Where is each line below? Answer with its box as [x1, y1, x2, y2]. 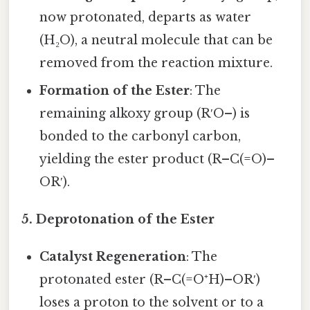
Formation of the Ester [39, 83, 190, 99]
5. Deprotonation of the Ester [21, 212, 215, 228]
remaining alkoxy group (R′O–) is [39, 106, 250, 122]
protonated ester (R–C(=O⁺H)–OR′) [39, 272, 261, 288]
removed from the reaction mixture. [39, 55, 273, 71]
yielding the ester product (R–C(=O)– [39, 152, 275, 167]
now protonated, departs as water [39, 10, 252, 26]
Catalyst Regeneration [39, 249, 187, 265]
